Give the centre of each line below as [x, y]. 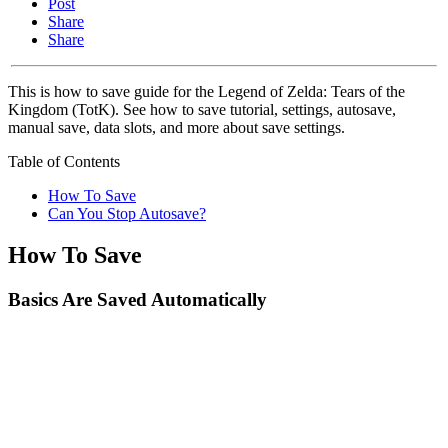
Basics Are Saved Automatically [137, 300]
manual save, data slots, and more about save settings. [176, 127]
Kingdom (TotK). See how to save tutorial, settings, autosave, [202, 109]
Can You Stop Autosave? [127, 213]
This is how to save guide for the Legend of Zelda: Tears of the [206, 91]
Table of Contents [64, 161]
